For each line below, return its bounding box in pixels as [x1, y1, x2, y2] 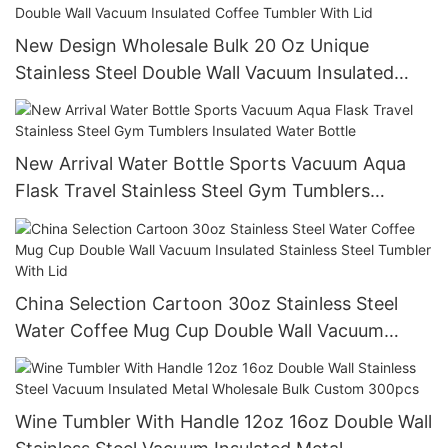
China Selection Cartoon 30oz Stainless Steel [15, 292, 398, 314]
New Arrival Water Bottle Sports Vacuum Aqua [15, 153, 406, 175]
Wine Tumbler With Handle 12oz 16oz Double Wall [15, 410, 432, 432]
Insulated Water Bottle [15, 207, 203, 229]
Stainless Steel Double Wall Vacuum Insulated [15, 61, 394, 83]
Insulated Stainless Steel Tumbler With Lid [15, 346, 367, 368]
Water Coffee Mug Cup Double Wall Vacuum [15, 319, 384, 341]
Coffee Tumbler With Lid [15, 88, 221, 110]
